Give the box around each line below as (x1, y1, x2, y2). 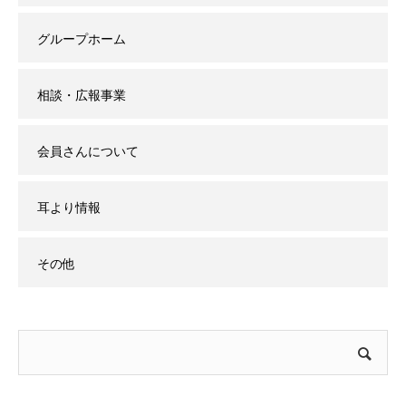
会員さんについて (37, 142, 139, 160)
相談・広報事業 (37, 86, 126, 104)
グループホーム (37, 30, 126, 48)
